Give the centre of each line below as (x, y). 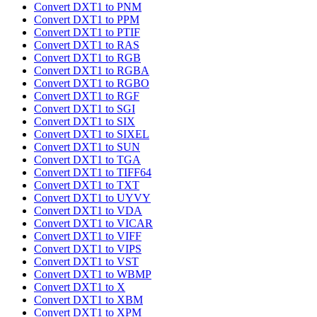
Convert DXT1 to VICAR (93, 224)
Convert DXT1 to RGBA (92, 71)
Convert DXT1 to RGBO (92, 83)
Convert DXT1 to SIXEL (92, 134)
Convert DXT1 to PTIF (87, 33)
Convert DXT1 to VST (86, 262)
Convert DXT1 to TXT (87, 185)
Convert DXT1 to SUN (87, 147)
